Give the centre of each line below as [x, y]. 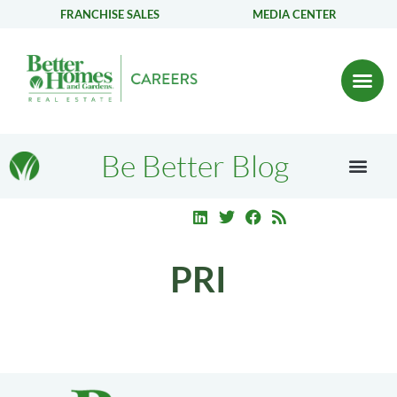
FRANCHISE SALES [109, 14]
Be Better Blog [195, 166]
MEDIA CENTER [295, 14]
